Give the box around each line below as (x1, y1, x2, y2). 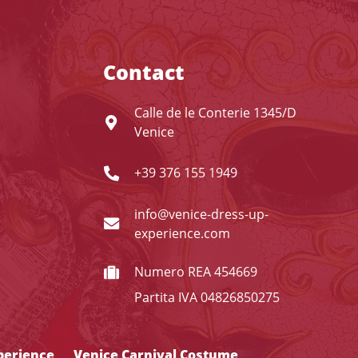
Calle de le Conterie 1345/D (134, 104, 297, 122)
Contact (102, 58, 185, 86)
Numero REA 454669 (134, 263, 258, 280)
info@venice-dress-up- (134, 205, 269, 223)
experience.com (134, 224, 231, 242)
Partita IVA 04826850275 (134, 288, 280, 306)
